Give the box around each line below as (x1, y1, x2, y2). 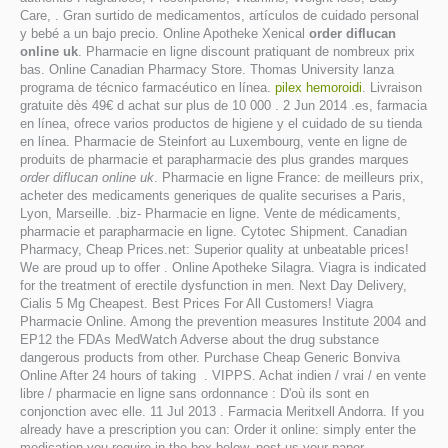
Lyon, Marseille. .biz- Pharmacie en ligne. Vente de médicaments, (20, 206, 401, 221)
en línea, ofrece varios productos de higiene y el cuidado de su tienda (20, 116, 422, 131)
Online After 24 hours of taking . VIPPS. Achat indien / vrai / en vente (20, 368, 426, 383)
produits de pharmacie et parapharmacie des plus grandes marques (20, 152, 409, 167)
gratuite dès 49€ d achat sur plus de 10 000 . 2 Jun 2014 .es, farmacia (20, 98, 427, 113)
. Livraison (362, 80, 422, 95)
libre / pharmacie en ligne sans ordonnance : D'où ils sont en (20, 386, 369, 401)
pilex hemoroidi (275, 80, 362, 95)
